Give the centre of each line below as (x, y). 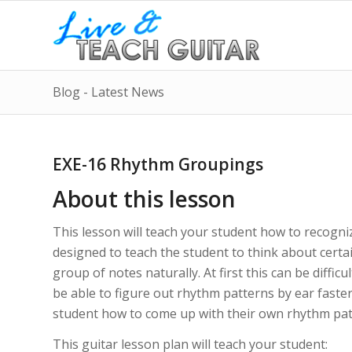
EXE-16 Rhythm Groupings (158, 164)
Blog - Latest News (108, 92)
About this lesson (144, 199)
